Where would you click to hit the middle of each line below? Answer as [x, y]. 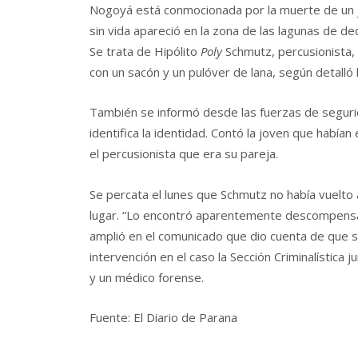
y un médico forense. [147, 277]
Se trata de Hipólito [145, 52]
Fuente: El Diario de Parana [163, 318]
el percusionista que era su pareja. [184, 154]
